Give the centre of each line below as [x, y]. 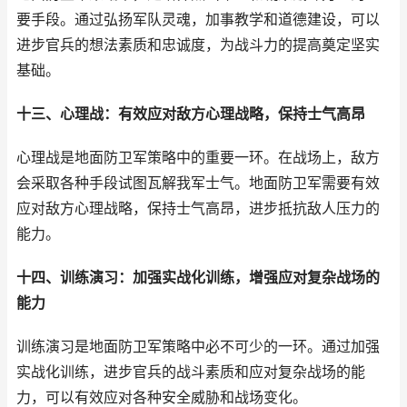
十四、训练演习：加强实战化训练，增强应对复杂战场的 [198, 278]
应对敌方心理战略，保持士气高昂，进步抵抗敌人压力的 [198, 208]
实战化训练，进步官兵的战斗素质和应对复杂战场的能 [191, 372]
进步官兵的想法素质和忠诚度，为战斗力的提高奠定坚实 [198, 45]
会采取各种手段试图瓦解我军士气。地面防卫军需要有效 [198, 183]
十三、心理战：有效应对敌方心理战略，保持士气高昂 [191, 114]
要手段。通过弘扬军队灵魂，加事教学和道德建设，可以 [198, 20]
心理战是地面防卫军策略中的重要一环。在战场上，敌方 [198, 158]
